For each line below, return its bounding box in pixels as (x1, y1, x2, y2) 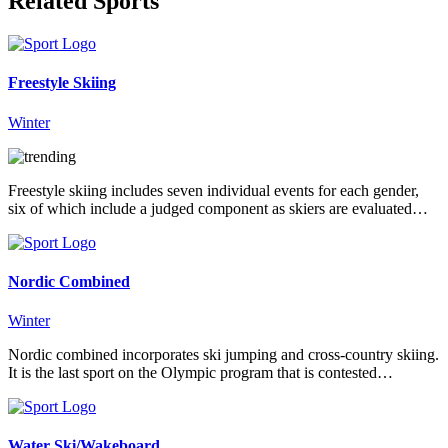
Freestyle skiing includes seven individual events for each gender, (8, 181, 419, 199)
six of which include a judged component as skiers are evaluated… (8, 199, 428, 217)
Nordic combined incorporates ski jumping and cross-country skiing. (8, 346, 439, 364)
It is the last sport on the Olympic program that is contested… (8, 364, 393, 382)
